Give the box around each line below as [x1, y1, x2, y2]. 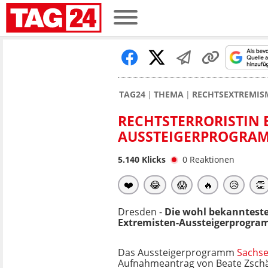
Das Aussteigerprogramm [118, 246, 237, 259]
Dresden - [118, 205, 165, 218]
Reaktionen [190, 154, 234, 165]
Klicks [139, 154, 166, 165]
